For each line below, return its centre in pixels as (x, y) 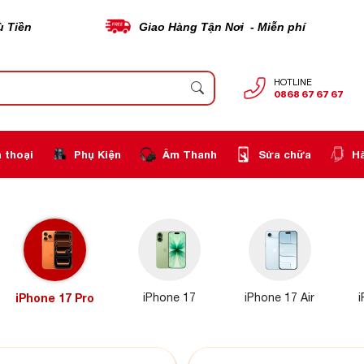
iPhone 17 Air (279, 297)
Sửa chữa (284, 154)
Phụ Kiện (98, 154)
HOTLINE (293, 82)
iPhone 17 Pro (55, 297)
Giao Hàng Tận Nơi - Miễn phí (223, 26)
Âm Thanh (189, 154)
